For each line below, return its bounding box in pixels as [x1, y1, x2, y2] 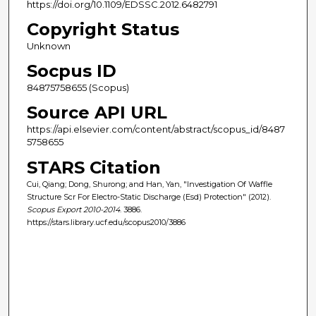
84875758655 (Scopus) [26, 82, 129, 94]
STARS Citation [26, 157, 161, 178]
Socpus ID [26, 61, 116, 82]
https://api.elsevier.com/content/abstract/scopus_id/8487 [26, 123, 285, 135]
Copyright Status [26, 19, 179, 40]
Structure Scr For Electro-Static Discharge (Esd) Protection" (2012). [26, 191, 271, 202]
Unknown [26, 40, 71, 52]
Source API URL [26, 102, 167, 123]
